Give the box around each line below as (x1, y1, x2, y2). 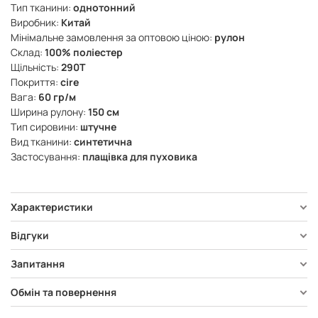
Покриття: (11, 75, 58, 89)
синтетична (74, 135, 132, 149)
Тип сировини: (11, 120, 78, 134)
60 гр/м (38, 90, 76, 104)
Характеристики (11, 200, 93, 214)
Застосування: (11, 150, 80, 164)
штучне (80, 120, 116, 134)
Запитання (11, 257, 65, 271)
